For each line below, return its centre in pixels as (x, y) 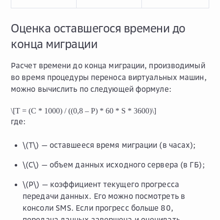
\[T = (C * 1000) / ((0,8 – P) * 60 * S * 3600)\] (83, 111)
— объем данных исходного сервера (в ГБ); (122, 165)
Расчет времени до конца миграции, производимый (108, 65)
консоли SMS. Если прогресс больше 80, (98, 208)
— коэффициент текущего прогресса (109, 184)
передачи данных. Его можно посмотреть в (104, 196)
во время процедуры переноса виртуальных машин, (109, 77)
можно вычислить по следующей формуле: (91, 89)
